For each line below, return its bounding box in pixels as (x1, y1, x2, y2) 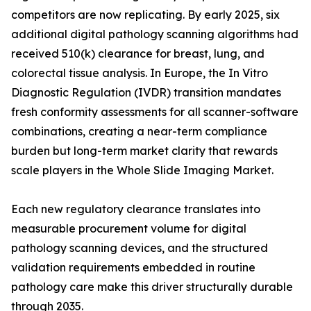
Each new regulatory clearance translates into (11, 202, 260, 217)
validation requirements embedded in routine (11, 260, 255, 275)
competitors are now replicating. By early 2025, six (11, 8, 280, 22)
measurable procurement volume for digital (11, 221, 246, 236)
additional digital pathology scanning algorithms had (11, 27, 299, 42)
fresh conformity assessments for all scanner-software (11, 105, 299, 119)
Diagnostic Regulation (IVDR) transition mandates (11, 85, 281, 100)
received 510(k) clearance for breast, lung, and (11, 47, 264, 61)
